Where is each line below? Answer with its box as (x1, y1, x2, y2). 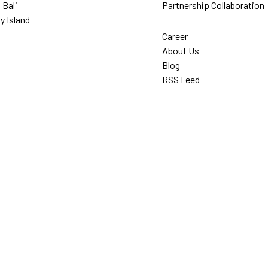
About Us (162, 44, 199, 56)
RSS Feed (162, 73, 200, 85)
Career (162, 30, 188, 42)
